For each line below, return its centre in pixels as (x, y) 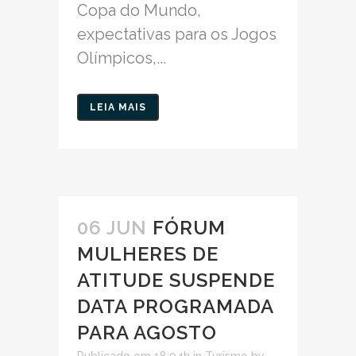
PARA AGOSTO (147, 333)
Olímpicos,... (122, 58)
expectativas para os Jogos (177, 35)
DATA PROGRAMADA (175, 307)
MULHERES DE (148, 254)
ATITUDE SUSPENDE (176, 281)
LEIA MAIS (118, 108)
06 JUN (112, 228)
